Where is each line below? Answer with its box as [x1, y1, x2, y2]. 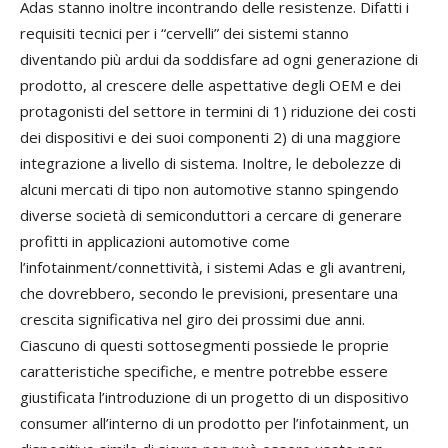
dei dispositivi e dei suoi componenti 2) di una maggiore [20, 127, 401, 148]
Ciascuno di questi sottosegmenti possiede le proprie [20, 335, 389, 356]
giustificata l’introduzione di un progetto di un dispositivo [20, 387, 409, 408]
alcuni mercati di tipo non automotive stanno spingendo [20, 179, 399, 200]
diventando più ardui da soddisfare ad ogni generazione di [20, 49, 418, 70]
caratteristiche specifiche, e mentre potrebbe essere [20, 361, 388, 382]
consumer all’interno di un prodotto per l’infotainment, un [20, 413, 409, 434]
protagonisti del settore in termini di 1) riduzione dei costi [20, 101, 416, 122]
